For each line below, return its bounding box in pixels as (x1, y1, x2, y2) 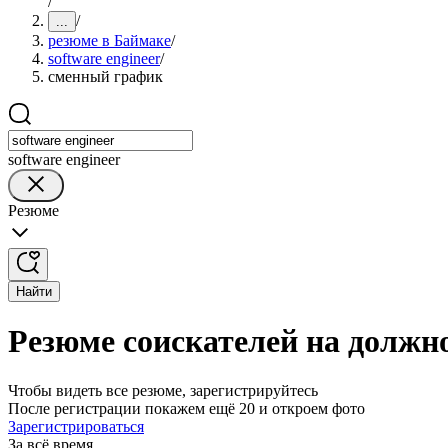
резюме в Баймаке (48, 32, 171, 49)
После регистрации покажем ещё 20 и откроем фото (8, 399, 365, 417)
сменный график (48, 68, 163, 85)
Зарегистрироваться (8, 417, 144, 435)
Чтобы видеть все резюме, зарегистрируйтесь (8, 381, 318, 399)
